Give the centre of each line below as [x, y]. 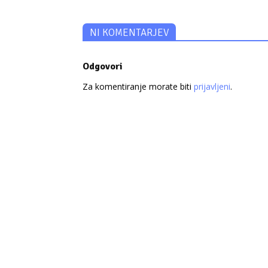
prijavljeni [212, 86]
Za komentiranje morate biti [138, 86]
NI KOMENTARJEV [129, 33]
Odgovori [103, 66]
